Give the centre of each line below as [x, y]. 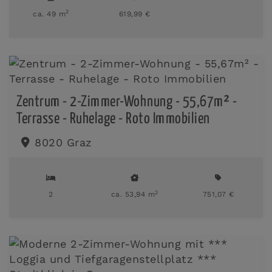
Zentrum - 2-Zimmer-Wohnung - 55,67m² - [127, 102]
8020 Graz [63, 142]
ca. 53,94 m [133, 194]
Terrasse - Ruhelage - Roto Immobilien [113, 119]
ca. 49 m [49, 14]
